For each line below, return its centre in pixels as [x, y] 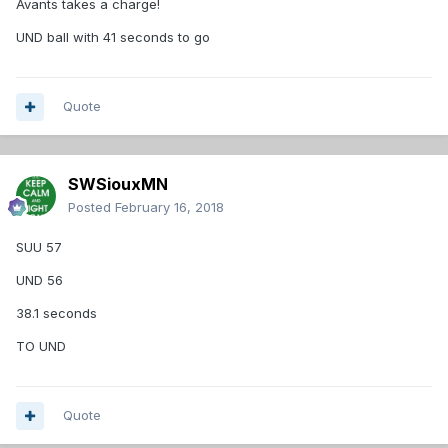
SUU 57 [39, 247]
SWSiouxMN [118, 184]
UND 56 [39, 280]
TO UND [41, 346]
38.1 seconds [58, 313]
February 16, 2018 [169, 207]
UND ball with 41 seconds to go [113, 37]
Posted [91, 207]
